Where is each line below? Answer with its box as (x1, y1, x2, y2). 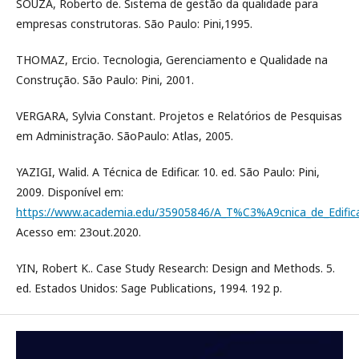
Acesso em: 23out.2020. (16, 224, 141, 240)
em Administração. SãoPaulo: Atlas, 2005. (16, 128, 233, 143)
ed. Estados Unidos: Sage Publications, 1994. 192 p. (16, 280, 282, 296)
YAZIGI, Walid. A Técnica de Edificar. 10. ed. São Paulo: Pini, (16, 164, 320, 179)
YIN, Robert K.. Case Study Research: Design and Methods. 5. (16, 260, 335, 276)
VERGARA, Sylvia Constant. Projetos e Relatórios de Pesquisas (16, 108, 342, 123)
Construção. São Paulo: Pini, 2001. (16, 72, 194, 87)
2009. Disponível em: (16, 184, 123, 200)
